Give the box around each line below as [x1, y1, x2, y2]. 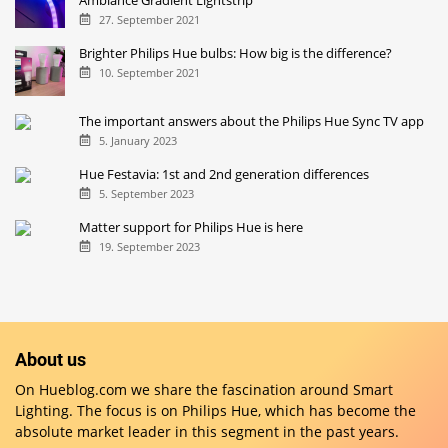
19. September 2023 [98, 238, 200, 254]
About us [15, 349, 86, 371]
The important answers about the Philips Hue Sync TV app [79, 112, 425, 131]
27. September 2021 [98, 12, 200, 28]
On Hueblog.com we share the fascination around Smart [15, 380, 393, 400]
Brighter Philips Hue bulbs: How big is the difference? [79, 44, 393, 63]
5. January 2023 [98, 133, 177, 149]
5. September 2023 [98, 186, 194, 202]
